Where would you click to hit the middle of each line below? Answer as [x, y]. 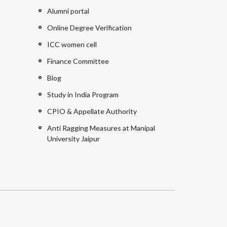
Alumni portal [68, 11]
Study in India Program [83, 95]
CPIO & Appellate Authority [92, 111]
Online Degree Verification [89, 28]
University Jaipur [73, 139]
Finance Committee [78, 61]
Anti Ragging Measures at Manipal [101, 128]
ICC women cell [72, 45]
